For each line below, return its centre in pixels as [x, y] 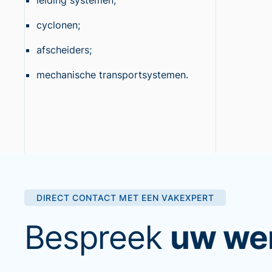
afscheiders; [64, 50]
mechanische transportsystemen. [112, 75]
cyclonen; [58, 25]
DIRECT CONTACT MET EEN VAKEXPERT [125, 198]
